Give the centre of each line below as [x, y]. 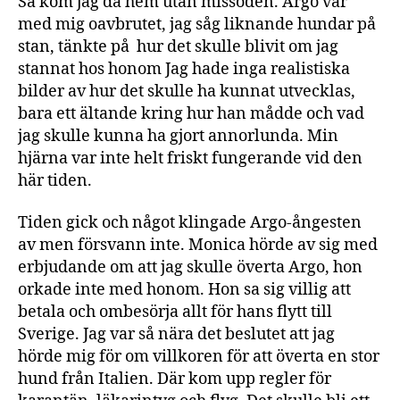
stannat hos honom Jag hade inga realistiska [184, 69]
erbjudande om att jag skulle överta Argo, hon [190, 267]
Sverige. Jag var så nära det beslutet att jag [176, 334]
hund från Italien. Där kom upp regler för [175, 379]
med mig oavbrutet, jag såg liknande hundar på [197, 24]
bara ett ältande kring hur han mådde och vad [191, 113]
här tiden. [57, 180]
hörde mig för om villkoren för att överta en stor [199, 357]
